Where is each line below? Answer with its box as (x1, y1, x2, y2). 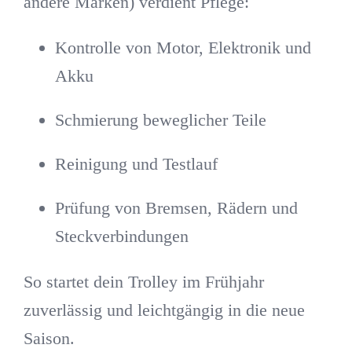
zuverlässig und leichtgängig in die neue (23, 299, 305, 320)
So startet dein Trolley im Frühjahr (23, 271, 264, 291)
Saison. (23, 328, 75, 348)
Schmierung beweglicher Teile (54, 109, 266, 130)
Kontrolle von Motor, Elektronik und (54, 37, 311, 57)
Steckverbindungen (54, 225, 189, 246)
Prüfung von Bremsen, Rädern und (54, 197, 298, 218)
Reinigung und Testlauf (54, 153, 218, 174)
